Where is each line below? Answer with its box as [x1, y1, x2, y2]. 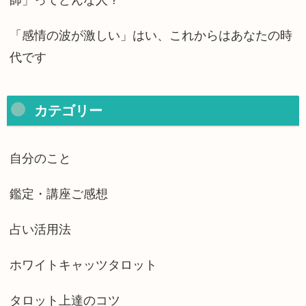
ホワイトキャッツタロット [10, 258, 157, 272]
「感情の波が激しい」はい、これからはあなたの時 [10, 28, 292, 42]
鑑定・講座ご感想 [10, 186, 108, 201]
